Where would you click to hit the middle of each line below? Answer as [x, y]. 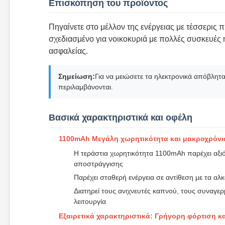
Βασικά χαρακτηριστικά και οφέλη [121, 118]
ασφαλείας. [68, 51]
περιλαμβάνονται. [86, 87]
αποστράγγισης [98, 164]
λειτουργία [90, 201]
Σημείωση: [77, 76]
